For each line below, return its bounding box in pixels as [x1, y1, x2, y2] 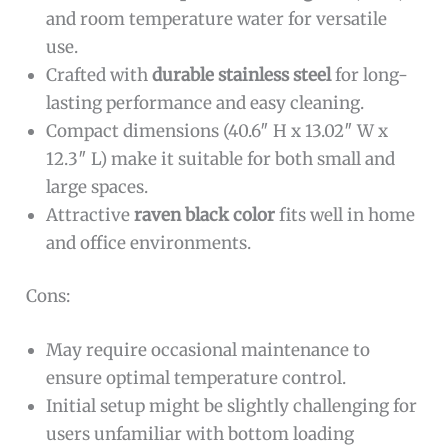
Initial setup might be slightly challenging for [46, 394, 418, 417]
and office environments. [46, 231, 252, 254]
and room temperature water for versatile [46, 7, 388, 30]
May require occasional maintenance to [46, 338, 371, 361]
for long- [331, 63, 409, 86]
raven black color [134, 203, 276, 226]
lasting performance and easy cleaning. [46, 91, 365, 114]
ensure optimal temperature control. [46, 366, 347, 389]
